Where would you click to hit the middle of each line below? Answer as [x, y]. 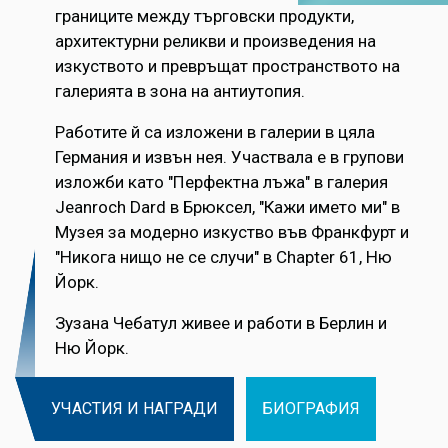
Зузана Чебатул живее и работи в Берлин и [221, 323]
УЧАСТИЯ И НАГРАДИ [134, 409]
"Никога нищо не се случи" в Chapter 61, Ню [223, 257]
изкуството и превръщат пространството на [227, 66]
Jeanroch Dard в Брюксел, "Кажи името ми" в [227, 207]
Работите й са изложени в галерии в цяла [215, 132]
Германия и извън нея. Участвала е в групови [229, 157]
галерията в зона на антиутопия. [180, 91]
